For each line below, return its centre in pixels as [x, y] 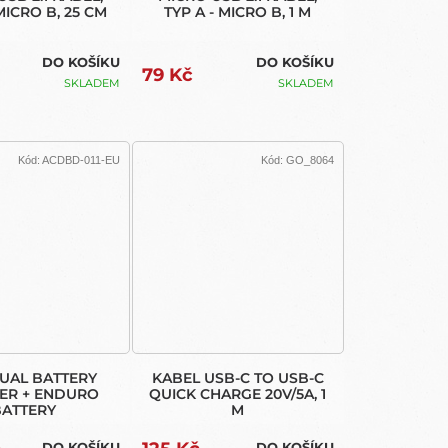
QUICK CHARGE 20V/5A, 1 [238, 394]
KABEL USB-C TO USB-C [237, 378]
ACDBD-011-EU [80, 160]
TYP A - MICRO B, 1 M [238, 11]
